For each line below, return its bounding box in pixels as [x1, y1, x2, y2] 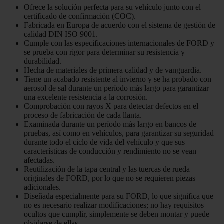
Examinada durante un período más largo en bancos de [24, 120, 196, 129]
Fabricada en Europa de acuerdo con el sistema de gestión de [24, 21, 215, 30]
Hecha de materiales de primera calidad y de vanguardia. [24, 66, 202, 75]
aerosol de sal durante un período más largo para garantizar [24, 84, 209, 93]
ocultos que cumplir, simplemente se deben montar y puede [24, 210, 209, 219]
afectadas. [24, 156, 55, 165]
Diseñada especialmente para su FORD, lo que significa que [24, 192, 213, 201]
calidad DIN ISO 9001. [24, 30, 98, 39]
